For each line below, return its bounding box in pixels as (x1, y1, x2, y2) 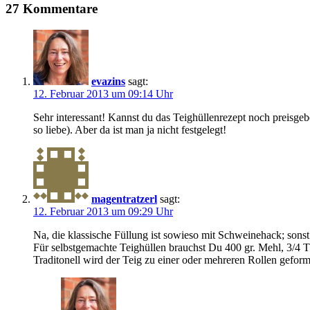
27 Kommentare (6, 1, 98, 17)
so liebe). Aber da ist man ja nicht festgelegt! (33, 123, 226, 136)
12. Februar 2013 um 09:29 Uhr (33, 205, 173, 217)
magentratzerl (91, 192, 157, 205)
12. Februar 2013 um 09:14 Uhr (33, 87, 173, 100)
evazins (91, 75, 125, 87)
